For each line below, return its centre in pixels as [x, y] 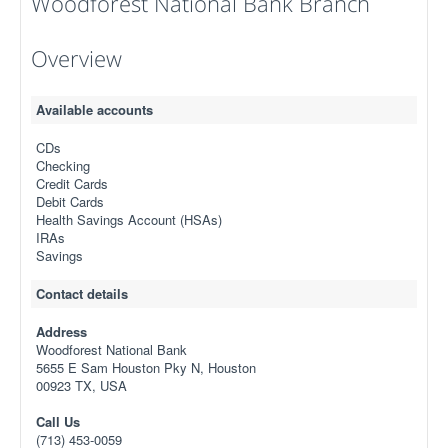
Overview [76, 58]
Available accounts [94, 109]
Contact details [82, 293]
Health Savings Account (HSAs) [129, 219]
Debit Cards [70, 201]
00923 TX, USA [81, 385]
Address [61, 331]
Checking [63, 165]
